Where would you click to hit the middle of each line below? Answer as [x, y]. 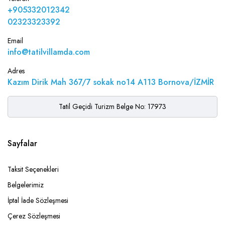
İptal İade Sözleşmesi [38, 201]
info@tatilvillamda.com [49, 52]
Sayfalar [22, 144]
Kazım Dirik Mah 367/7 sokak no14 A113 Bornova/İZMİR [111, 82]
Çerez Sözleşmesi [34, 216]
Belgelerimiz [26, 185]
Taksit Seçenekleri [33, 170]
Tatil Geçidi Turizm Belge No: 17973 [113, 107]
